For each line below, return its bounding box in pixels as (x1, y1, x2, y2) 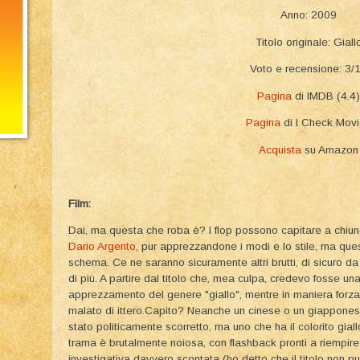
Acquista (259, 143, 301, 156)
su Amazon (301, 143, 358, 156)
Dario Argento (68, 240, 136, 253)
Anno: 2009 (280, 9, 337, 22)
